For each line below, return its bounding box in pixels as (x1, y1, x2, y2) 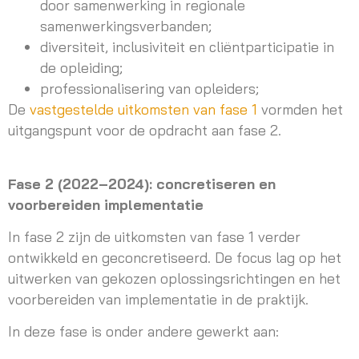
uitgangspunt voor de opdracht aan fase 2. (8, 121, 281, 139)
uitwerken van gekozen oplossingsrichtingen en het (8, 269, 341, 288)
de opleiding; (40, 58, 123, 77)
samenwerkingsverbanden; (40, 17, 212, 35)
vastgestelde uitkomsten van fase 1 (30, 100, 257, 119)
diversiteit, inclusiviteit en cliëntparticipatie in (40, 38, 334, 56)
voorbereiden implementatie (8, 195, 204, 213)
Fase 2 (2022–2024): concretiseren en (8, 174, 276, 192)
